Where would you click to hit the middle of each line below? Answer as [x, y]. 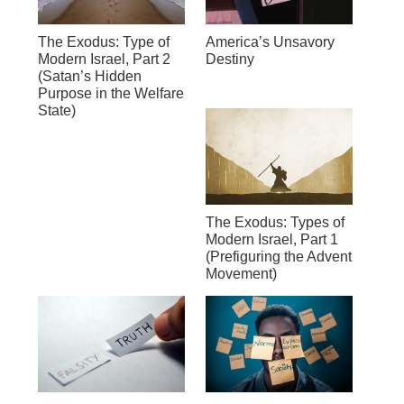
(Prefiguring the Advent [278, 256]
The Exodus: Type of [103, 41]
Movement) [241, 273]
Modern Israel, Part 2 [104, 59]
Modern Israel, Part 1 [271, 239]
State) [56, 110]
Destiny [230, 59]
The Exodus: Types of [275, 222]
